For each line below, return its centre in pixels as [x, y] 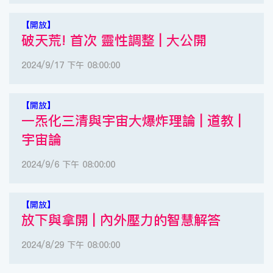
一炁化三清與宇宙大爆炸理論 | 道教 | [131, 121]
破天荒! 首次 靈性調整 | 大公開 [114, 40]
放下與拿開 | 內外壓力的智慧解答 [121, 220]
